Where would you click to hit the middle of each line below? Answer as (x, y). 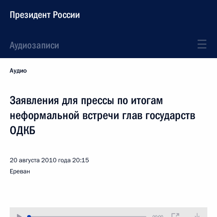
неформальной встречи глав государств (102, 115)
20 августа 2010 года (40, 160)
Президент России (45, 15)
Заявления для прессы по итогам (86, 100)
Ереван (20, 171)
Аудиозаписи (34, 45)
